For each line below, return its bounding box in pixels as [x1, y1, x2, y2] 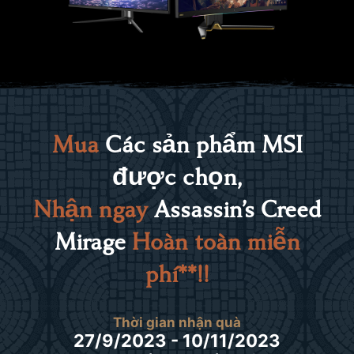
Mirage [54, 226, 132, 258]
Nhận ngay [33, 194, 148, 226]
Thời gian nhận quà [113, 314, 241, 330]
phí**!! [145, 258, 209, 291]
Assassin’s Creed [148, 194, 321, 226]
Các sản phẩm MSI [98, 129, 303, 161]
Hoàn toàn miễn [131, 226, 300, 258]
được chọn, [112, 161, 242, 194]
